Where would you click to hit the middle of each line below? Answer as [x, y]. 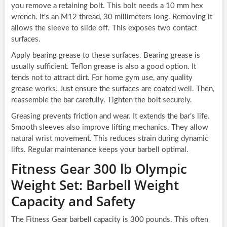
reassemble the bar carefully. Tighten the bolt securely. [101, 100]
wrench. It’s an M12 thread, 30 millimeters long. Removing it [111, 17]
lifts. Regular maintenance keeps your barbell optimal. [100, 150]
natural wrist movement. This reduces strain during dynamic [109, 139]
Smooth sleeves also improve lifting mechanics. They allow [109, 128]
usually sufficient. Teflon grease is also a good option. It [103, 67]
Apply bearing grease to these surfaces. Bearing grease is [105, 56]
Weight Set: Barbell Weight [95, 185]
